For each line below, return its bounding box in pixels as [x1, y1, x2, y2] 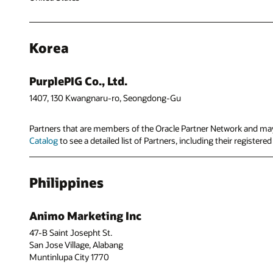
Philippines [29, 173, 104, 191]
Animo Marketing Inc [29, 208, 141, 223]
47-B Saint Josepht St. [29, 227, 112, 239]
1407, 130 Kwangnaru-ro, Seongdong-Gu [29, 92, 181, 104]
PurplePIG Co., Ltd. [29, 74, 127, 89]
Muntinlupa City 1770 [29, 251, 109, 263]
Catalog [29, 135, 58, 147]
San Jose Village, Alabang [29, 239, 123, 251]
